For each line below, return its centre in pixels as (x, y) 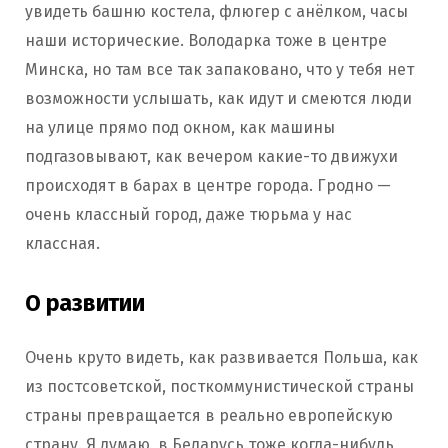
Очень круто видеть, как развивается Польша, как (221, 358)
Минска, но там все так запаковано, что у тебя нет (219, 70)
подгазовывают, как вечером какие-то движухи (211, 157)
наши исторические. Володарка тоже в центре (206, 41)
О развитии (85, 303)
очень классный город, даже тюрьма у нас (188, 215)
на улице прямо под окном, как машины (180, 128)
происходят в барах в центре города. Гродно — (208, 186)
